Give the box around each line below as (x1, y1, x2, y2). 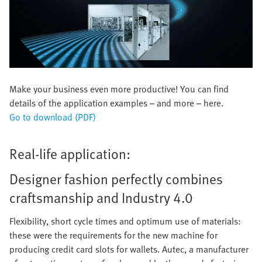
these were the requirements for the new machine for (9, 228, 218, 243)
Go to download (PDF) (9, 110, 96, 125)
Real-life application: (9, 143, 130, 164)
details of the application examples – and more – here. (9, 96, 223, 111)
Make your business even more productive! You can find (9, 82, 229, 96)
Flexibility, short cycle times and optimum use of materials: (9, 214, 241, 229)
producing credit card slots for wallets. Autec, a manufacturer (9, 242, 249, 257)
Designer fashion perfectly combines (9, 168, 223, 189)
